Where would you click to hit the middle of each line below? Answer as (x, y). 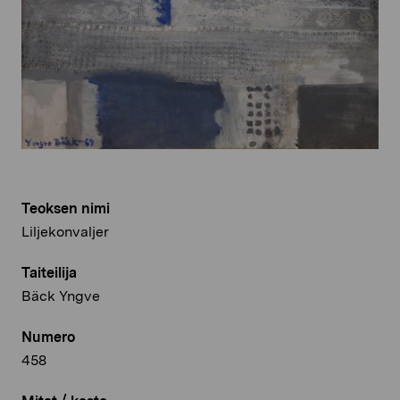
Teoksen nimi (66, 209)
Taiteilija (49, 273)
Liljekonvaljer (65, 232)
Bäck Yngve (61, 296)
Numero (48, 337)
